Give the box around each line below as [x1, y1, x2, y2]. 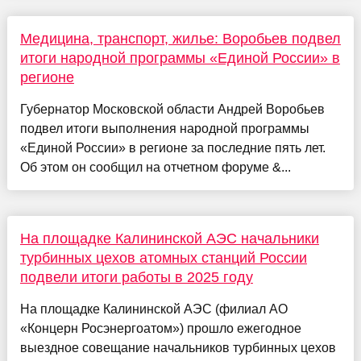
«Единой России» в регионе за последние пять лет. [19, 140, 326, 155]
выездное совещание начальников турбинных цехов [19, 340, 336, 355]
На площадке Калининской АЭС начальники [19, 230, 319, 247]
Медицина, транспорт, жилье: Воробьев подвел [19, 30, 341, 47]
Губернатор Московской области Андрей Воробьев [19, 102, 325, 116]
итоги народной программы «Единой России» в [19, 49, 340, 66]
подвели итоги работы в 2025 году [19, 268, 253, 285]
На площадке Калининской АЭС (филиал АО [19, 301, 288, 316]
